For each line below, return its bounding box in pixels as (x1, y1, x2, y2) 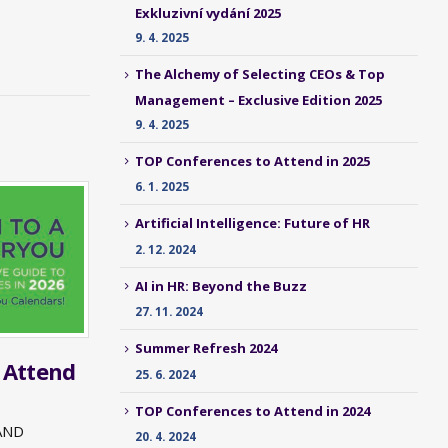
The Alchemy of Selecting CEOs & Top (134, 65, 385, 84)
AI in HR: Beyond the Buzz (134, 276, 307, 295)
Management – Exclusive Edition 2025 (134, 90, 382, 109)
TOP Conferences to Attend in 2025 (134, 151, 370, 170)
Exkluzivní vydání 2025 (134, 4, 281, 23)
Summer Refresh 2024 (134, 339, 277, 358)
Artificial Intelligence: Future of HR (134, 214, 370, 233)
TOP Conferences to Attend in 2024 (134, 401, 370, 420)
